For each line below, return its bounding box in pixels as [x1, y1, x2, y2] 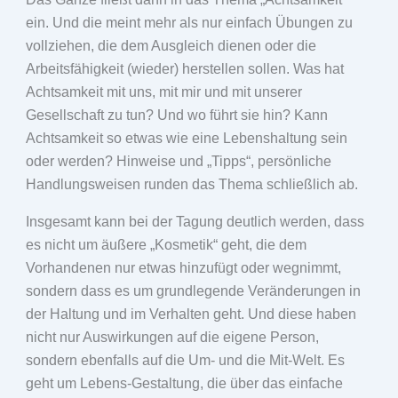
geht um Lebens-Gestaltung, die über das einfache [25, 376, 343, 391]
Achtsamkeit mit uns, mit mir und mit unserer [25, 84, 302, 99]
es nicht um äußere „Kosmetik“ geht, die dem [25, 237, 306, 252]
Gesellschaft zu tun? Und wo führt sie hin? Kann [25, 107, 328, 123]
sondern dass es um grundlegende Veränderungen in [25, 283, 361, 298]
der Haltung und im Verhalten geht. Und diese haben [25, 306, 356, 322]
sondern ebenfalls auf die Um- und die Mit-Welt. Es [25, 353, 345, 368]
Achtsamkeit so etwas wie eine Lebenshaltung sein [25, 131, 347, 146]
